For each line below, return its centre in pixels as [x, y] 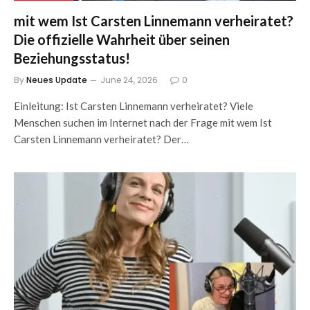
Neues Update [57, 80]
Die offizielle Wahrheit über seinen [122, 39]
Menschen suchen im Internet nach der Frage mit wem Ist [143, 122]
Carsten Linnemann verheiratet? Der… [101, 139]
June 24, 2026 [129, 80]
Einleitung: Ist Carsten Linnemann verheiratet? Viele [134, 106]
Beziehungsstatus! [72, 58]
